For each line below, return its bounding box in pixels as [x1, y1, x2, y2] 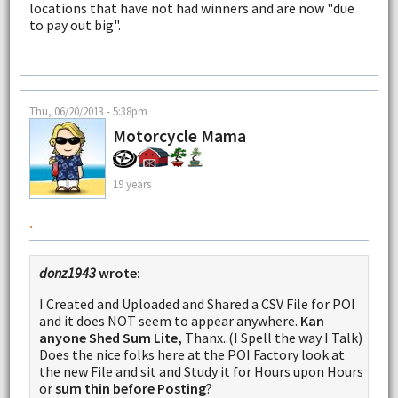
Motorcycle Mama [112, 125, 246, 147]
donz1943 [38, 264, 96, 283]
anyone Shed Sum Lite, [38, 329, 182, 347]
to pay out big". [28, 15, 121, 34]
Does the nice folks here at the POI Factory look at [38, 346, 345, 364]
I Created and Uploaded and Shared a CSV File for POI [38, 295, 355, 314]
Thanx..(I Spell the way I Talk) [181, 329, 362, 347]
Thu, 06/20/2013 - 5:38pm [28, 104, 147, 119]
